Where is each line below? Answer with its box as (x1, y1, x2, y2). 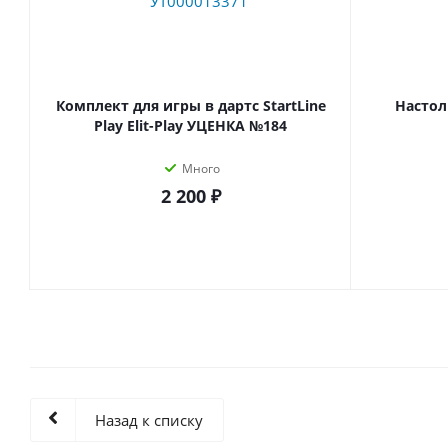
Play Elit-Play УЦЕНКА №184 (94, 116, 287, 135)
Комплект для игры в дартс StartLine (55, 96, 326, 115)
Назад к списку (95, 410, 203, 430)
